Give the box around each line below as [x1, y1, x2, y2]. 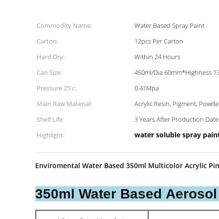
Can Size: [37, 68, 62, 77]
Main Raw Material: [37, 99, 92, 108]
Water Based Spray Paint [134, 21, 204, 30]
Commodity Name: [37, 21, 92, 30]
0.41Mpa [134, 84, 159, 92]
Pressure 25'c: [37, 84, 76, 92]
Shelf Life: [37, 115, 64, 124]
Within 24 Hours [134, 52, 180, 61]
